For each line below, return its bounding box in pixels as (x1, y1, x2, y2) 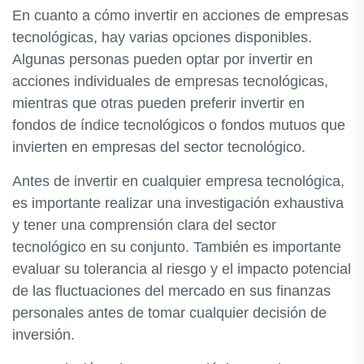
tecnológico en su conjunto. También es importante (12, 239, 341, 255)
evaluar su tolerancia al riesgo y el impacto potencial (12, 261, 351, 277)
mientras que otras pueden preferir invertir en (12, 95, 305, 111)
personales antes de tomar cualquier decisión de (12, 305, 327, 321)
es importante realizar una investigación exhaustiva (12, 195, 344, 211)
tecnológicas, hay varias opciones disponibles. (12, 29, 312, 45)
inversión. (12, 327, 75, 343)
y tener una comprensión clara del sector (12, 217, 276, 233)
